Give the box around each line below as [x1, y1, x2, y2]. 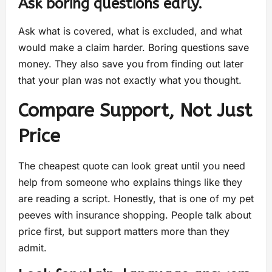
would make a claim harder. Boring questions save [18, 41, 249, 54]
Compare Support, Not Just [18, 100, 252, 122]
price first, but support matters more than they [18, 225, 229, 238]
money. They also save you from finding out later [18, 58, 243, 70]
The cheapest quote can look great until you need [18, 160, 245, 172]
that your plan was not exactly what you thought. [18, 74, 242, 87]
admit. [18, 242, 47, 254]
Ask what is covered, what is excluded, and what [18, 25, 242, 38]
